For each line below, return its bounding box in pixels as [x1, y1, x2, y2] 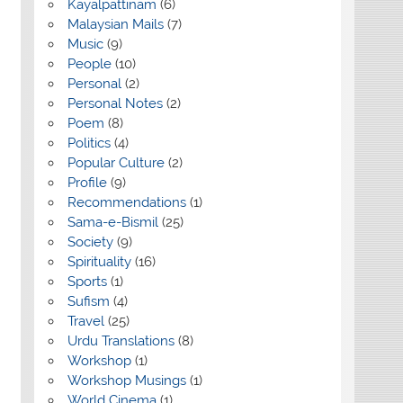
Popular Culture [67, 155, 165, 172]
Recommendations [67, 194, 186, 211]
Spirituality [67, 254, 131, 271]
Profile [67, 175, 107, 192]
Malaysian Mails [67, 16, 164, 33]
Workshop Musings [67, 372, 186, 390]
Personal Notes [67, 95, 163, 112]
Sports [67, 273, 107, 291]
